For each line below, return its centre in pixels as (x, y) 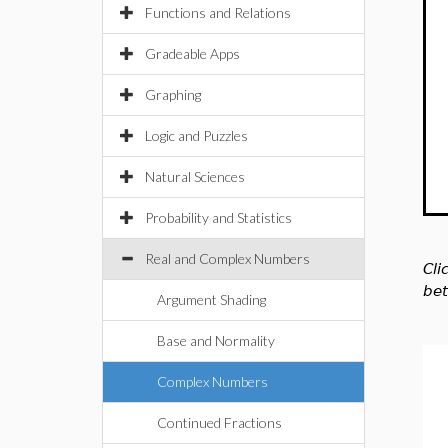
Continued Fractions (219, 422)
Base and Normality (216, 340)
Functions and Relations (218, 12)
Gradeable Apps (192, 53)
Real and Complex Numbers (227, 258)
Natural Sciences (195, 176)
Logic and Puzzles (196, 135)
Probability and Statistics (218, 217)
